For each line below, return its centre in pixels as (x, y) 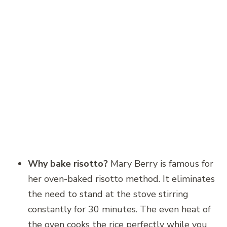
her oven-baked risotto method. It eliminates (121, 179)
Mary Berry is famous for (161, 163)
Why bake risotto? (68, 163)
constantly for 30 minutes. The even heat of (119, 209)
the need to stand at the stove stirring (108, 194)
